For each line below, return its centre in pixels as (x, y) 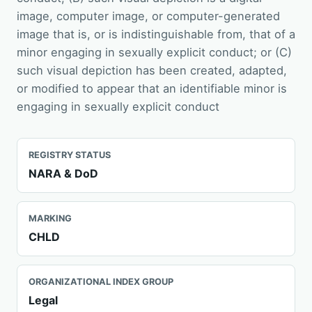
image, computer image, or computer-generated (148, 16)
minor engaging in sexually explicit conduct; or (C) (154, 52)
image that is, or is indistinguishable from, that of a (156, 34)
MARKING (50, 218)
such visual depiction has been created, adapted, (152, 70)
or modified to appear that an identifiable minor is (152, 88)
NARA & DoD (63, 173)
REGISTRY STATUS (70, 155)
